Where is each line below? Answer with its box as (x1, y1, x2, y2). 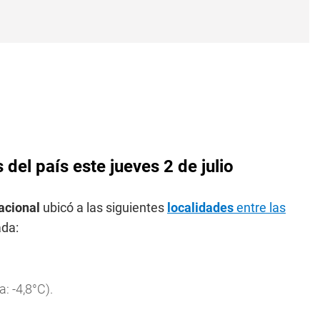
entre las (234, 200, 286, 215)
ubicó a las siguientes (40, 200, 167, 215)
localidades (167, 200, 234, 215)
